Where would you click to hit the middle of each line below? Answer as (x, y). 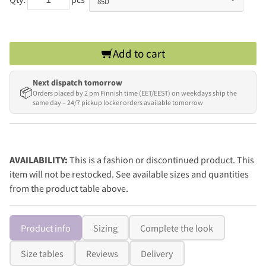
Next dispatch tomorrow (77, 83)
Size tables (42, 253)
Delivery (157, 253)
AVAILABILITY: (39, 160)
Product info (46, 228)
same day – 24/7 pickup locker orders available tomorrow (118, 103)
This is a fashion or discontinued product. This (162, 160)
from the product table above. (69, 189)
